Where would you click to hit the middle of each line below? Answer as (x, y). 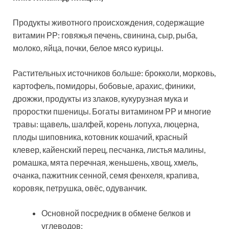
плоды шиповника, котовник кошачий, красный (100, 137)
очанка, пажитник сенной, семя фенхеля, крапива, (106, 175)
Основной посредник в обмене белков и (116, 213)
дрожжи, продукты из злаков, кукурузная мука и (100, 99)
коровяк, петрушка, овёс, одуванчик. (80, 188)
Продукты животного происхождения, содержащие (109, 22)
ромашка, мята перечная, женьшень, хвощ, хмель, (105, 163)
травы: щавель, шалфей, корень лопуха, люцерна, (106, 124)
